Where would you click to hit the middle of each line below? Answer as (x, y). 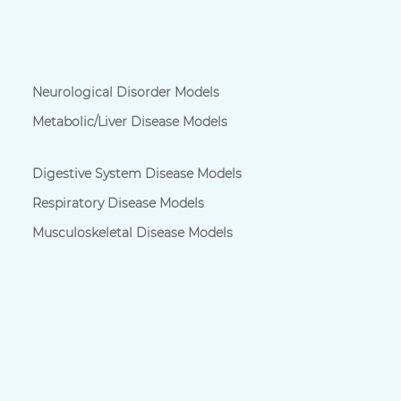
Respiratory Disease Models (118, 204)
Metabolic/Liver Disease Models (129, 122)
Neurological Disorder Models (125, 93)
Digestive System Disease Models (137, 174)
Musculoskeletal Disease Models (132, 233)
